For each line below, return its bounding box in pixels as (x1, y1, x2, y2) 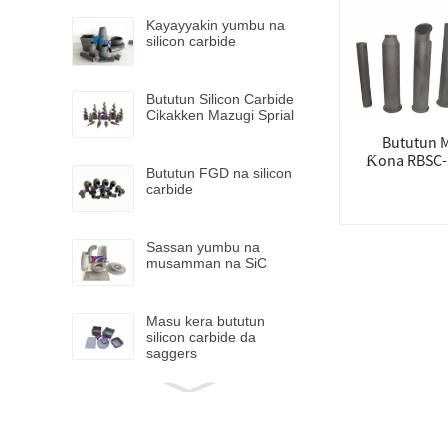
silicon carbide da (146, 329, 256, 345)
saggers (146, 345, 197, 361)
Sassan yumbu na (146, 239, 260, 255)
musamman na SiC (146, 255, 267, 271)
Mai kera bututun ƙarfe (146, 387, 289, 403)
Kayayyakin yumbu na (146, 17, 285, 33)
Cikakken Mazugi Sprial (146, 107, 294, 123)
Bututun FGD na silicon (146, 165, 292, 181)
